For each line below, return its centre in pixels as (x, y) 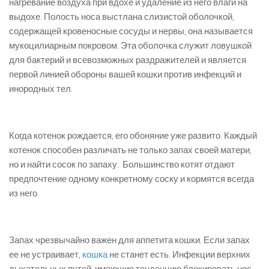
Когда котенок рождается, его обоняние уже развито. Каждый (133, 136)
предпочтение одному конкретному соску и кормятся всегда (131, 179)
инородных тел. (41, 89)
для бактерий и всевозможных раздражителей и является (128, 60)
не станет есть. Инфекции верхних (179, 255)
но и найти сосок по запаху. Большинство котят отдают (122, 165)
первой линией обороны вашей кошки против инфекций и (125, 75)
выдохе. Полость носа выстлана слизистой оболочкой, (122, 17)
